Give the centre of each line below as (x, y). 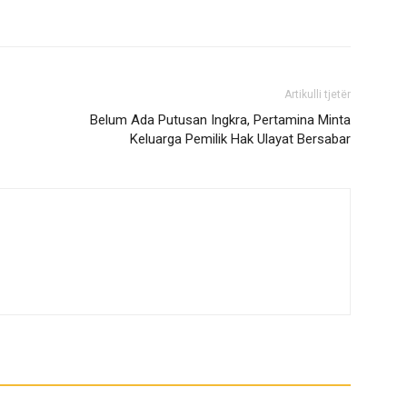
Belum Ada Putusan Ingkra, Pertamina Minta (220, 120)
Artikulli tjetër (318, 94)
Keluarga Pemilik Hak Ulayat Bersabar (240, 139)
